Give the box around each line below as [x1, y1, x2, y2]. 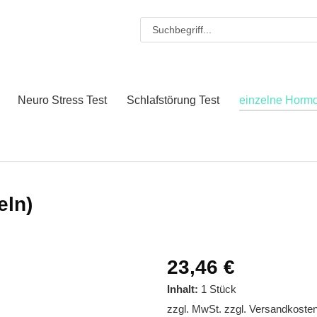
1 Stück [201, 283, 236, 295]
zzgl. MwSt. [167, 303, 224, 315]
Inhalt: [167, 283, 201, 295]
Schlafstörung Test [127, 94, 219, 106]
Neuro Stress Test [18, 94, 107, 106]
